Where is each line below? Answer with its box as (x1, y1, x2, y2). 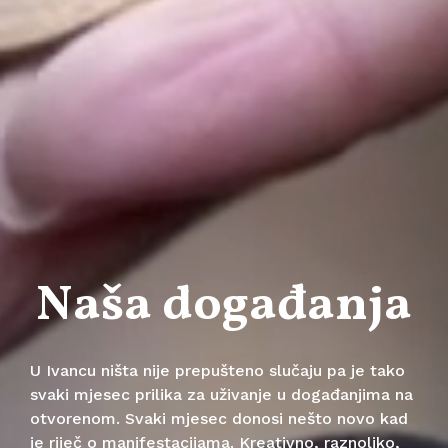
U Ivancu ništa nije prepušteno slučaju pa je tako (30, 361, 405, 380)
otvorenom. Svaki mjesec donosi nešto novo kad (30, 409, 408, 428)
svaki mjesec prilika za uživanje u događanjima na (30, 385, 413, 404)
